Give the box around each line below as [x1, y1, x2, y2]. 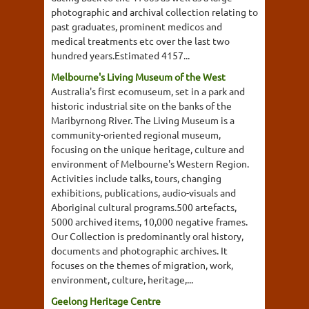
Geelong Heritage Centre [51, 294, 161, 307]
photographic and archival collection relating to [51, 5, 258, 18]
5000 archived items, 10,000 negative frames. [51, 215, 248, 228]
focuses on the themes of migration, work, [51, 258, 233, 271]
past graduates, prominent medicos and [51, 19, 222, 32]
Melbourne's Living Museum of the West [51, 70, 226, 83]
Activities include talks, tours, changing [51, 171, 221, 184]
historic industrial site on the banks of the [51, 99, 232, 112]
